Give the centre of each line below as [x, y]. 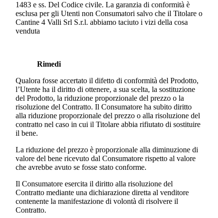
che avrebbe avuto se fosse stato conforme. [82, 167]
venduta [28, 31]
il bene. [28, 133]
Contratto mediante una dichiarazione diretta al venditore [102, 193]
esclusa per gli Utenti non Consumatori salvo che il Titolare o [109, 14]
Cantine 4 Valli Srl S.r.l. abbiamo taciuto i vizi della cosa [102, 22]
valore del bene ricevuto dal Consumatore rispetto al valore [106, 159]
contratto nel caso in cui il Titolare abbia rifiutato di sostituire [108, 125]
